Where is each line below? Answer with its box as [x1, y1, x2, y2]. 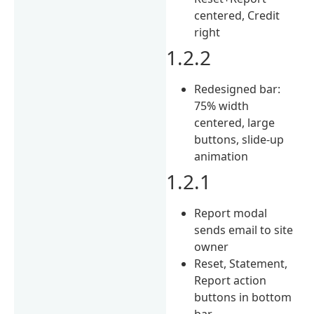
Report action [194, 272, 267, 288]
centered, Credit [194, 7, 280, 23]
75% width [194, 97, 250, 114]
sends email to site [194, 221, 294, 238]
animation [194, 148, 249, 164]
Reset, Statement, [194, 255, 288, 271]
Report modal [194, 205, 268, 221]
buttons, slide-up [194, 131, 285, 147]
